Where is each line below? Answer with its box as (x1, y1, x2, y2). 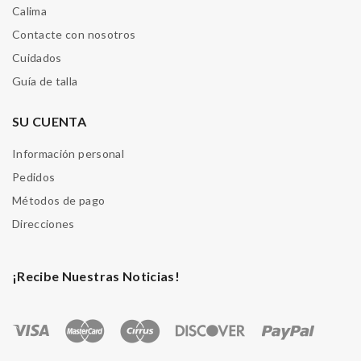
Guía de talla (12, 74, 78, 89)
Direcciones (12, 217, 75, 231)
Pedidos (12, 170, 56, 185)
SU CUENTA (12, 114, 87, 130)
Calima (12, 4, 48, 19)
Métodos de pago (12, 193, 106, 208)
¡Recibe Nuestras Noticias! (12, 268, 180, 284)
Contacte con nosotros (12, 27, 136, 42)
